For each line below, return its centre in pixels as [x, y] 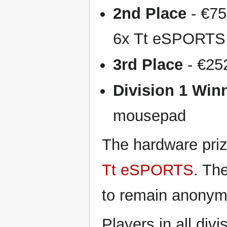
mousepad [150, 116]
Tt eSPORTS [148, 170]
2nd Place [150, 13]
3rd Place [148, 65]
